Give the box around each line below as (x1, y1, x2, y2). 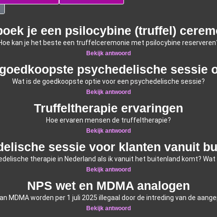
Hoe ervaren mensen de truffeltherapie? (46, 116, 171, 124)
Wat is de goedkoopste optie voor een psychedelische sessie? (12, 77, 205, 85)
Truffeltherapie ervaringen (34, 101, 183, 115)
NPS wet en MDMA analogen (27, 178, 190, 192)
